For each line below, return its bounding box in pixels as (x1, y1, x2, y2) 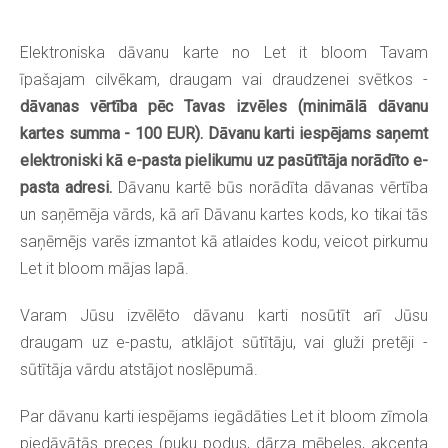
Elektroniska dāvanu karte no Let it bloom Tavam (20, 42, 428, 62)
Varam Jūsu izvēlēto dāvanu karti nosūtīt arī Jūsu (20, 305, 428, 325)
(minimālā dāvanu (298, 96, 428, 116)
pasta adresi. (20, 177, 112, 197)
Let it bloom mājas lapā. (20, 258, 189, 278)
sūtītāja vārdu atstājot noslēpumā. (20, 359, 258, 379)
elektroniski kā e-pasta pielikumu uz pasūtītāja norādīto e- (20, 150, 428, 170)
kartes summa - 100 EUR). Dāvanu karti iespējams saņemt (20, 123, 428, 143)
